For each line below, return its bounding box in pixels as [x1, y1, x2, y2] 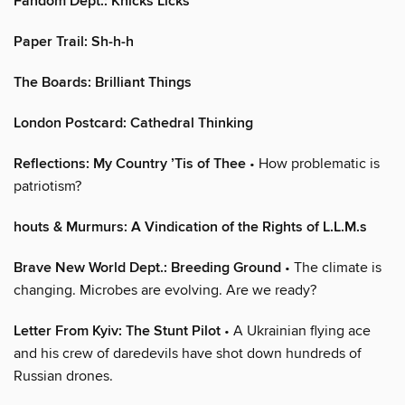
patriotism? [14, 176, 81, 195]
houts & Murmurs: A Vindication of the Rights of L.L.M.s [14, 217, 367, 237]
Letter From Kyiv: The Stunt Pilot [14, 321, 221, 341]
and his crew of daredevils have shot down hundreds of [14, 344, 362, 363]
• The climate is [281, 258, 381, 277]
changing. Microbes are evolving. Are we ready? [14, 280, 316, 299]
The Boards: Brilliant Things [14, 72, 192, 92]
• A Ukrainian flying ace [221, 321, 371, 340]
